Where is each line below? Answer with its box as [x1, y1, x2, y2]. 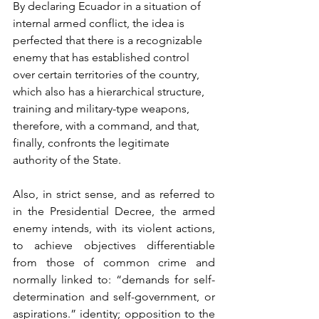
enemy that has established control [13, 51, 192, 64]
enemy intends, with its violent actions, [13, 221, 215, 235]
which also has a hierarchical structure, [13, 85, 207, 98]
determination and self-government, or [13, 290, 215, 303]
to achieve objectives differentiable [13, 239, 215, 252]
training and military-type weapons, [13, 102, 192, 115]
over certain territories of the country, [13, 68, 202, 81]
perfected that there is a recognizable [13, 33, 205, 47]
